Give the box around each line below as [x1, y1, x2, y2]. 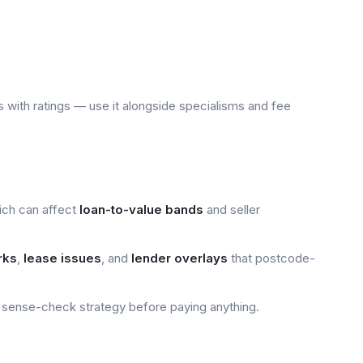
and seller [203, 202, 260, 217]
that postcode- [228, 250, 315, 266]
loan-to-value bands [79, 202, 203, 217]
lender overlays [131, 250, 228, 266]
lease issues [23, 250, 101, 266]
